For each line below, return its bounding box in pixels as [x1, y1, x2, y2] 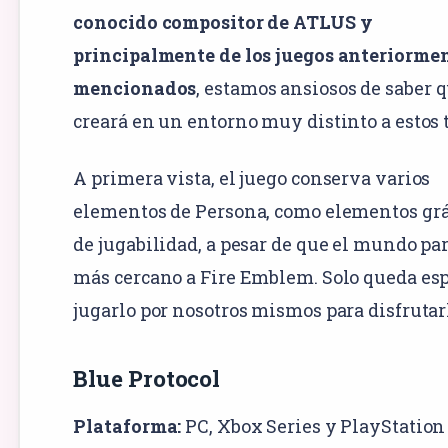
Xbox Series [216, 413, 321, 438]
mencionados [73, 75, 197, 100]
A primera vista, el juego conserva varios [73, 165, 431, 190]
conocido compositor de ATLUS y [73, 9, 373, 34]
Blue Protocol [73, 363, 221, 393]
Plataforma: [73, 413, 182, 438]
